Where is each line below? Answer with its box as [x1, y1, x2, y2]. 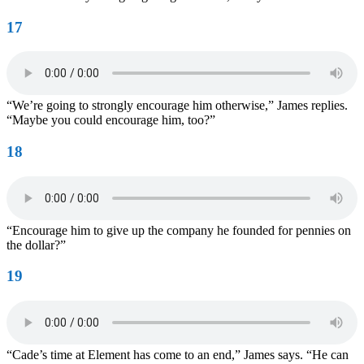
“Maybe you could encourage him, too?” [6, 113, 215, 128]
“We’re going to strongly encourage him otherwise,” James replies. [6, 98, 348, 113]
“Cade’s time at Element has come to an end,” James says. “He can [6, 348, 349, 362]
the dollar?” [6, 237, 66, 252]
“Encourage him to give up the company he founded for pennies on [6, 223, 351, 237]
